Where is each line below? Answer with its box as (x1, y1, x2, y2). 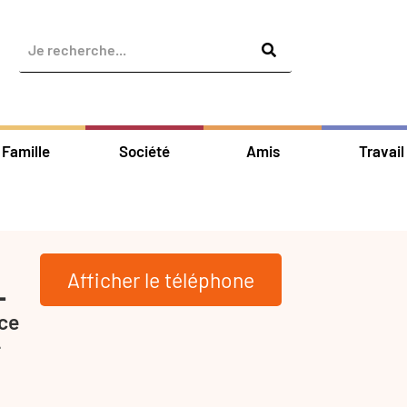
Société (118, 141, 170, 160)
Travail (358, 141, 404, 160)
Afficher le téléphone (67, 266, 254, 293)
